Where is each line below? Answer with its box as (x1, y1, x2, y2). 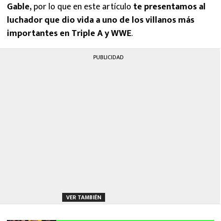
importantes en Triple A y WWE (7, 26, 131, 41)
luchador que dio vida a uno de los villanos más (7, 12, 194, 28)
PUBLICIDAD (93, 52, 124, 62)
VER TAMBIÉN (66, 192, 101, 202)
